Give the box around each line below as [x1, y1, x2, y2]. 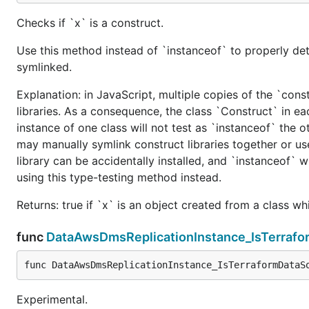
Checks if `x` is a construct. [17, 15, 163, 30]
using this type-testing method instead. [17, 170, 221, 184]
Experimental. [17, 292, 88, 306]
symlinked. [17, 59, 72, 74]
